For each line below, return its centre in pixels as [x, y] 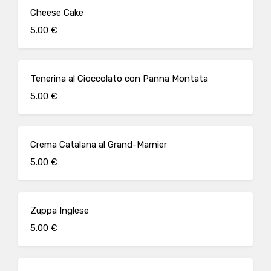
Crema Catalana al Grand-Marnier [99, 145]
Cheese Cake [57, 13]
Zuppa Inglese [60, 211]
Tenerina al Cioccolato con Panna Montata [119, 79]
